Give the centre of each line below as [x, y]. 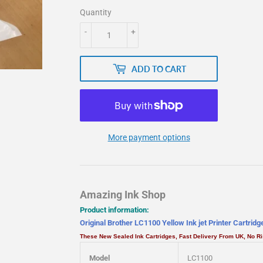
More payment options [149, 138]
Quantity [96, 13]
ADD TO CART [159, 69]
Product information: [114, 210]
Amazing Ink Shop [123, 195]
